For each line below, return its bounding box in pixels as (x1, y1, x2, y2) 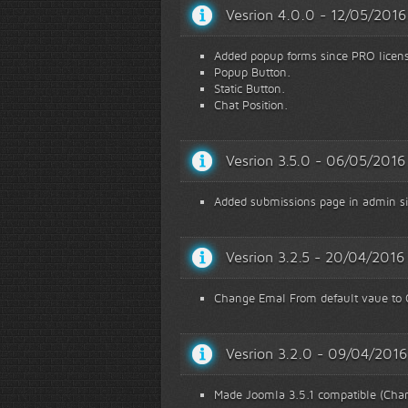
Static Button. (214, 81, 285, 96)
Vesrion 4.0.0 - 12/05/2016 (226, 6, 406, 24)
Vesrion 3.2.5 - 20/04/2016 (226, 249, 404, 266)
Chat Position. (214, 97, 288, 112)
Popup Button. (214, 65, 291, 79)
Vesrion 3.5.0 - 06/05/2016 (226, 152, 405, 169)
